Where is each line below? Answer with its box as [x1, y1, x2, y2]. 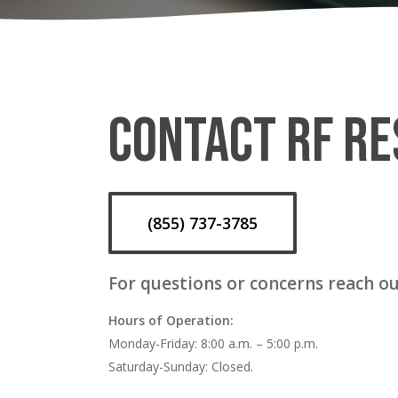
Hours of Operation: [108, 312, 235, 330]
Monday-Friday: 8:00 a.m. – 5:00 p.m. [108, 335, 319, 353]
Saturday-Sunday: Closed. [108, 358, 254, 376]
